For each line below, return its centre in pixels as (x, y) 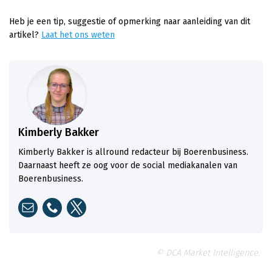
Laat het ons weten (78, 35)
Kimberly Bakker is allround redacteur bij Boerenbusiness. (133, 152)
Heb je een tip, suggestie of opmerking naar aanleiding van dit (130, 22)
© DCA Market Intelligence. (208, 253)
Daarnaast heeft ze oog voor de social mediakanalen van (128, 165)
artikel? (25, 35)
